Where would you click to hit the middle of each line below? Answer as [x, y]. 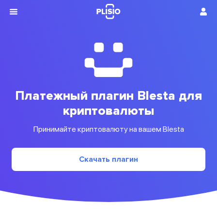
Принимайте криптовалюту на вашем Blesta [108, 129]
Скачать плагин [108, 159]
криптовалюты [108, 111]
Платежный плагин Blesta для [108, 96]
